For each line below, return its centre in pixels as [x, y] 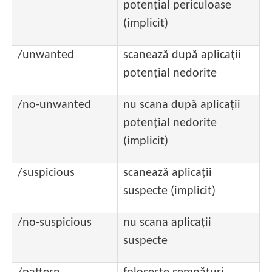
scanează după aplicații [182, 55]
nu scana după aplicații [182, 105]
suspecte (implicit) [170, 191]
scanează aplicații [168, 173]
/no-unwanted [55, 105]
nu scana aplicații [168, 223]
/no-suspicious [55, 223]
